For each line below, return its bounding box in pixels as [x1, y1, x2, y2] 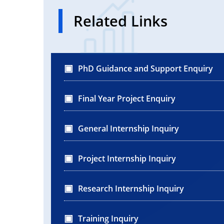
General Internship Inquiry [78, 123, 179, 134]
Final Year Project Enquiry [78, 93, 175, 104]
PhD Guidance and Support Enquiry [78, 63, 213, 74]
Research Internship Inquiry [78, 183, 184, 194]
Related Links [73, 11, 167, 31]
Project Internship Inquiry [78, 153, 176, 164]
